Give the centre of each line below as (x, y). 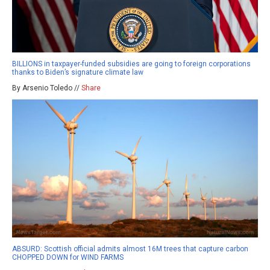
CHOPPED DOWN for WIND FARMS (68, 258)
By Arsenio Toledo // (47, 88)
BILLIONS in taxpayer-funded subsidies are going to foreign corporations (131, 64)
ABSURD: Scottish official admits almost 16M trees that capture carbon (130, 249)
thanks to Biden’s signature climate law (78, 72)
